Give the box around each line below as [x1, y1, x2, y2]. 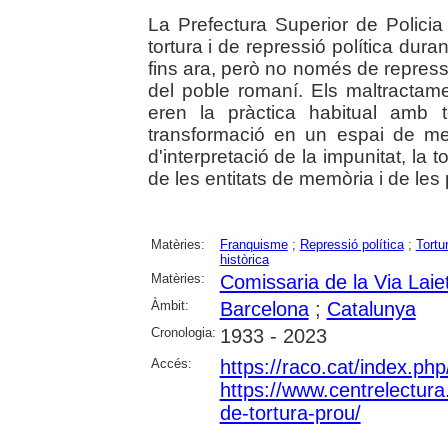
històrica [219, 251, 269, 267]
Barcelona [219, 297, 309, 320]
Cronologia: [150, 324, 216, 340]
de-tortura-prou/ [219, 401, 361, 424]
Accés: [150, 355, 192, 371]
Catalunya [326, 297, 416, 320]
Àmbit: [150, 297, 189, 313]
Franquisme [219, 236, 288, 252]
